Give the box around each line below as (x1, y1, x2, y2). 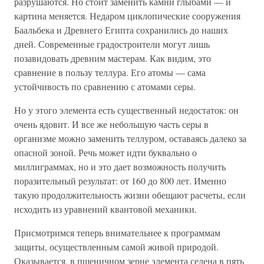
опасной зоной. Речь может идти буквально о (14, 146, 197, 159)
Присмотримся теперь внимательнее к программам (14, 226, 220, 239)
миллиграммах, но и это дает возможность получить (14, 160, 226, 173)
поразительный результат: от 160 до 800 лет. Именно (14, 174, 226, 187)
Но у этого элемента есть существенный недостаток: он (14, 104, 239, 116)
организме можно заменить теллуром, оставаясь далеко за (14, 132, 246, 144)
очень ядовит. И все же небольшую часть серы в (14, 118, 209, 130)
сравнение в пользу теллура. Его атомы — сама (14, 66, 206, 78)
